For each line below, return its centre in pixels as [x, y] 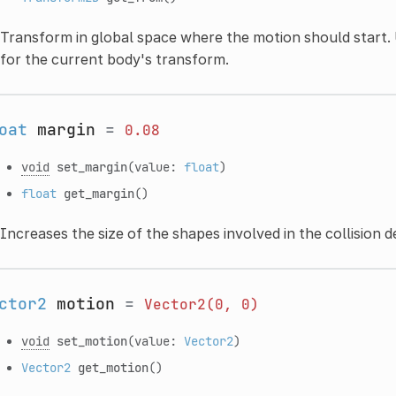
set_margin [91, 166]
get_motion [113, 367]
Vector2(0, [188, 304]
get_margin [99, 193]
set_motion [91, 340]
